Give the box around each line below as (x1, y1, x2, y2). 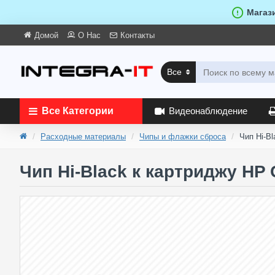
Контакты (120, 31, 155, 40)
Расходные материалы (41, 132, 126, 141)
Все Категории (42, 106, 114, 116)
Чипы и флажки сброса (139, 132, 226, 141)
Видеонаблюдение (169, 106, 247, 116)
